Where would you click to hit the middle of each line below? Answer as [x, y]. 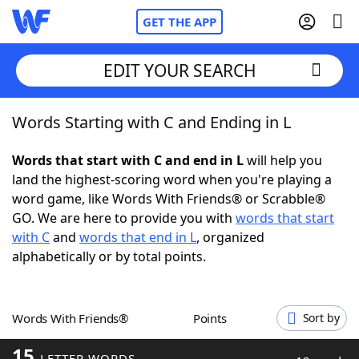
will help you [283, 160]
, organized [230, 237]
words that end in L [138, 237]
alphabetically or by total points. [109, 256]
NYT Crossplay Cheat [107, 208]
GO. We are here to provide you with [124, 218]
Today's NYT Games [105, 296]
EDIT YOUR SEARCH [179, 70]
